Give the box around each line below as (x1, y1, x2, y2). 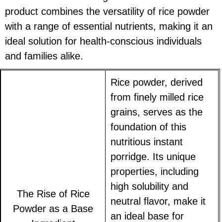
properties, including (111, 166, 199, 177)
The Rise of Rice (16, 188, 90, 199)
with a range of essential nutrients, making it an (5, 21, 213, 32)
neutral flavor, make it (111, 195, 206, 207)
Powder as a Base (13, 203, 94, 214)
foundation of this (111, 121, 187, 132)
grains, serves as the (111, 106, 203, 117)
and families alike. (5, 51, 83, 62)
